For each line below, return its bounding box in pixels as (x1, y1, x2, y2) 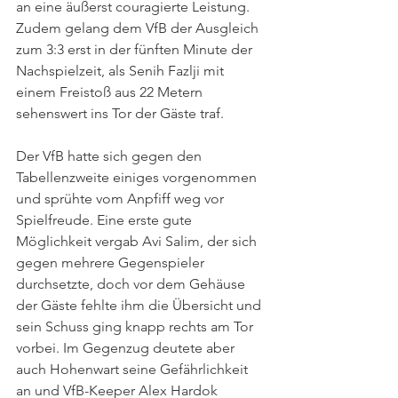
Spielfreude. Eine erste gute (16, 211, 195, 228)
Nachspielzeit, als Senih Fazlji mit (16, 62, 227, 79)
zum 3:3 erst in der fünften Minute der (16, 41, 256, 58)
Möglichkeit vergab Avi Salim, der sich (16, 233, 260, 250)
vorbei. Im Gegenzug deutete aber (16, 339, 238, 356)
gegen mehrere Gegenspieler (16, 254, 208, 271)
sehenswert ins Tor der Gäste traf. (16, 105, 224, 122)
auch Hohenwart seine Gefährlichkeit (16, 361, 251, 378)
